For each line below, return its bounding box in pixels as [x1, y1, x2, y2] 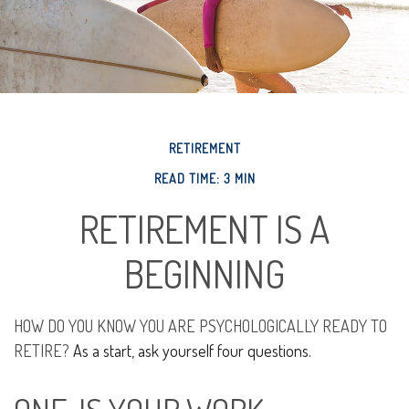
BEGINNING [124, 249, 285, 298]
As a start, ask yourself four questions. [69, 341, 311, 361]
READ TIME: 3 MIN [153, 171, 256, 186]
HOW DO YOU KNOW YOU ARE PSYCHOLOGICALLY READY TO [14, 316, 387, 336]
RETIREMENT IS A [79, 204, 330, 253]
